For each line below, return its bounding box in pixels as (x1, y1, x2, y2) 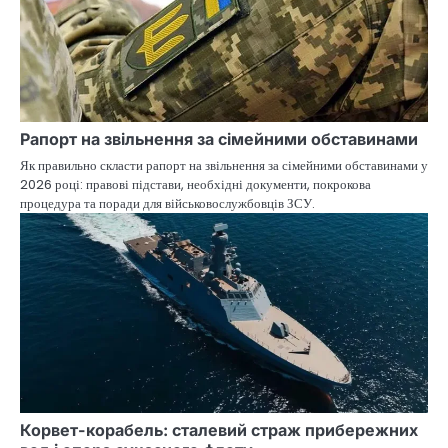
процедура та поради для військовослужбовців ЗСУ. (20, 193, 315, 213)
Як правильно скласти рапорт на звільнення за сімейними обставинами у (20, 155, 428, 175)
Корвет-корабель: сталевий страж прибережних (20, 419, 418, 440)
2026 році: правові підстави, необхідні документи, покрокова (20, 174, 371, 194)
